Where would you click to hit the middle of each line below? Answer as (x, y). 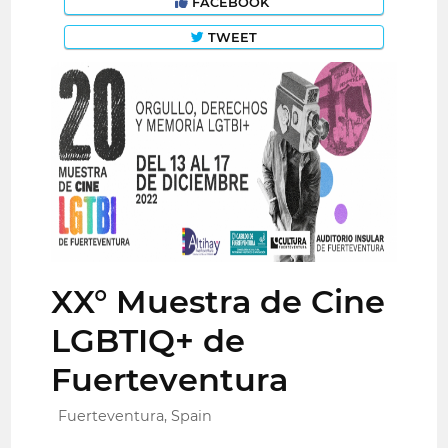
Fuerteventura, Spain (135, 415)
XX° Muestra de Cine (218, 302)
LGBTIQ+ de (148, 341)
